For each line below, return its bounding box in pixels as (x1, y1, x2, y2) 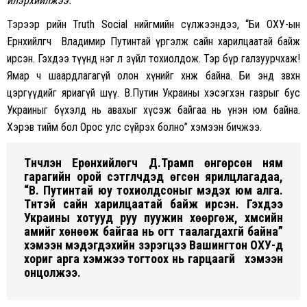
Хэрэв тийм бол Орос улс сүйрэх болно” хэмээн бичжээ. (7, 120, 262, 134)
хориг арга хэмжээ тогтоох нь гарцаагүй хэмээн (24, 251, 283, 266)
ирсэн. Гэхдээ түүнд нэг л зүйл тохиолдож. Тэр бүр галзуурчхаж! (7, 51, 300, 65)
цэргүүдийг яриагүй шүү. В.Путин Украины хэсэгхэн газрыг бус (7, 86, 300, 99)
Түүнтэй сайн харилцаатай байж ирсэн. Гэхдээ (24, 196, 283, 211)
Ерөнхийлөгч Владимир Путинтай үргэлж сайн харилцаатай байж (7, 34, 300, 48)
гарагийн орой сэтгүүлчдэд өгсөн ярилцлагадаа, (24, 169, 283, 184)
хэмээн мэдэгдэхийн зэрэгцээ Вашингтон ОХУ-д (24, 237, 283, 252)
